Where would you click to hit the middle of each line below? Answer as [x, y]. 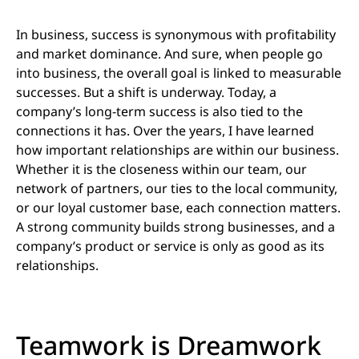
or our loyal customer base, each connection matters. [178, 208]
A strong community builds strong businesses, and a [175, 227]
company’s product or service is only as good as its [170, 246]
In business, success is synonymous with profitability [176, 35]
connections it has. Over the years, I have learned [165, 131]
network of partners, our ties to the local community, [177, 189]
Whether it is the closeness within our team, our [161, 169]
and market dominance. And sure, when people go [169, 54]
